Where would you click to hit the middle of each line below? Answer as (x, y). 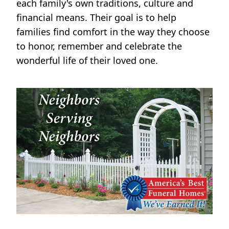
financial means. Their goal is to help (96, 17)
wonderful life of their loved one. (87, 60)
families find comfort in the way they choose (113, 32)
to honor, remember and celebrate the (99, 46)
